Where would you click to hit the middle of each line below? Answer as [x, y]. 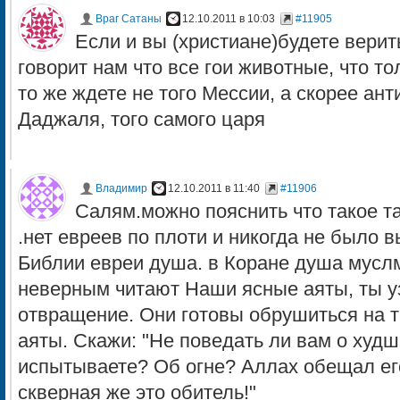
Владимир [121, 188]
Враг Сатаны [129, 19]
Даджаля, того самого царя [142, 120]
